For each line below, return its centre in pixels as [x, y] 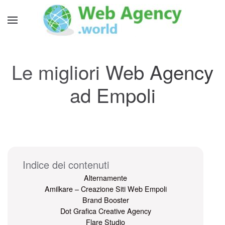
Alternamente [105, 178]
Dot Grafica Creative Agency [105, 211]
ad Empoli [113, 95]
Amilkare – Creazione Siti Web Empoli [105, 189]
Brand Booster [105, 200]
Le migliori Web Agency [113, 72]
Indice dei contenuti [66, 164]
